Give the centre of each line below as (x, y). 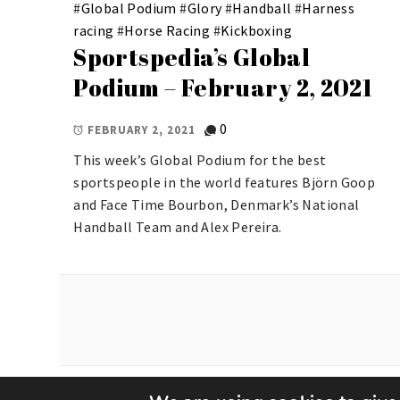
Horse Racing (167, 30)
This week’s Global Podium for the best (200, 159)
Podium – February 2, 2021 (223, 87)
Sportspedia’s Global (192, 57)
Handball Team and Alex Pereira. (178, 226)
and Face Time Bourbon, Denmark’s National (217, 204)
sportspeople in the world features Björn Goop (225, 182)
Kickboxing (257, 30)
